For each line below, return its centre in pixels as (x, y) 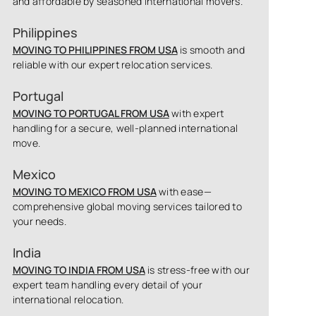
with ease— (184, 192)
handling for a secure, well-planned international (125, 128)
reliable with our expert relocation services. (113, 65)
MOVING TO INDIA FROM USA (79, 270)
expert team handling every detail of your (107, 285)
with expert (196, 113)
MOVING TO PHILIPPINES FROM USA (95, 50)
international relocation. (68, 299)
